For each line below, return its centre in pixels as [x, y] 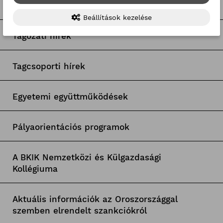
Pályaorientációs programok [71, 127]
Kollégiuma [35, 168]
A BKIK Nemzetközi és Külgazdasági [87, 157]
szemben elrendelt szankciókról [79, 210]
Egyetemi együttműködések [70, 96]
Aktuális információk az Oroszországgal [95, 199]
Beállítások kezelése [116, 17]
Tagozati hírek [42, 36]
